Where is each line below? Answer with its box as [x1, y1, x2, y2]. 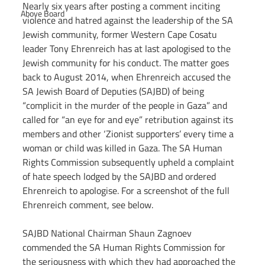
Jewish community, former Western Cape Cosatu [22, 27, 219, 42]
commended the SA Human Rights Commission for [22, 240, 228, 255]
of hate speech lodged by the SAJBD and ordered [22, 169, 218, 184]
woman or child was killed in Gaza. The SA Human [22, 141, 225, 156]
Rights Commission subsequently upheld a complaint [22, 155, 237, 170]
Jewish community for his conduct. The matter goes [22, 56, 231, 70]
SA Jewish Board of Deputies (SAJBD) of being [22, 84, 206, 99]
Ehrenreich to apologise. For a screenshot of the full [22, 183, 232, 198]
